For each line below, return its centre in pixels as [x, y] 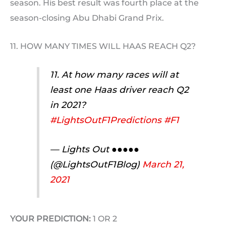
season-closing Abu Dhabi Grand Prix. [87, 18]
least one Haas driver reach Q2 [119, 90]
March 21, [163, 164]
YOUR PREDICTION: [50, 218]
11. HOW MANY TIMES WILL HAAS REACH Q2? [103, 46]
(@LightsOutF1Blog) [96, 164]
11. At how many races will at [114, 75]
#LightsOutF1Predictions [105, 120]
